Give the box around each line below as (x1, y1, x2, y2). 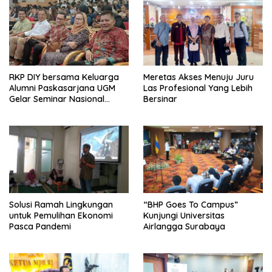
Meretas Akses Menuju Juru (143, 72, 254, 83)
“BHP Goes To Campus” (143, 199, 238, 211)
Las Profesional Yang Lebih (143, 83, 253, 94)
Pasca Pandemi (9, 221, 71, 233)
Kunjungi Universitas (143, 210, 225, 222)
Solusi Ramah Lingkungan (9, 199, 113, 211)
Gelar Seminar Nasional (9, 93, 104, 105)
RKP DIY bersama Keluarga (9, 72, 119, 83)
